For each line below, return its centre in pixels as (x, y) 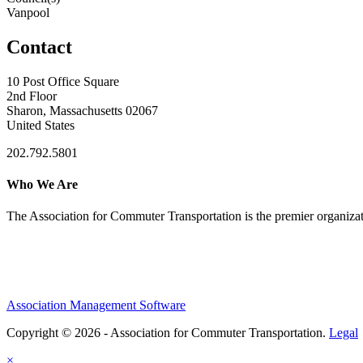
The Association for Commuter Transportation (124, 216)
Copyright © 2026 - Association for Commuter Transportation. (168, 332)
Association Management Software (96, 305)
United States (41, 125)
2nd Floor (32, 96)
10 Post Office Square (63, 81)
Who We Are (42, 184)
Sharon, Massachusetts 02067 (82, 110)
